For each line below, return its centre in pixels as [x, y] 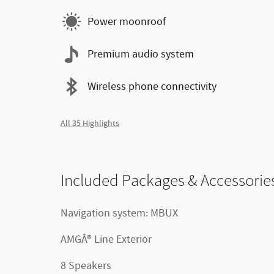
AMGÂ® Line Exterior [106, 240]
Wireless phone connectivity [152, 87]
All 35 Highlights [90, 124]
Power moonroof [127, 22]
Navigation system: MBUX [119, 213]
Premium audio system [141, 54]
